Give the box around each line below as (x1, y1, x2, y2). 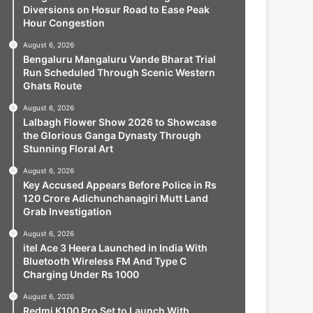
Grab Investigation (22, 205, 112, 217)
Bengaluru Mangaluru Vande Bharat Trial (22, 53, 216, 65)
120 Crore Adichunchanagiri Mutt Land (22, 192, 208, 204)
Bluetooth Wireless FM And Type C (22, 255, 187, 267)
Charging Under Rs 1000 (22, 268, 139, 280)
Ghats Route (22, 80, 82, 92)
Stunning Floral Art (22, 143, 113, 154)
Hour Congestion (22, 17, 105, 29)
